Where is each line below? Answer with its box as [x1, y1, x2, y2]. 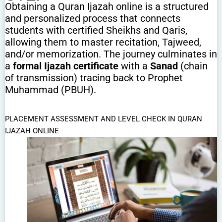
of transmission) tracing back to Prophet [5, 72, 183, 84]
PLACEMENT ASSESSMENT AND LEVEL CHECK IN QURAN [5, 114, 202, 124]
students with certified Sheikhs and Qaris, [5, 24, 187, 37]
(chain [178, 60, 208, 72]
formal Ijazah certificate [13, 60, 118, 72]
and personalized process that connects [5, 12, 180, 25]
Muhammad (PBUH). [5, 84, 96, 96]
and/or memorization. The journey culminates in [5, 48, 217, 60]
